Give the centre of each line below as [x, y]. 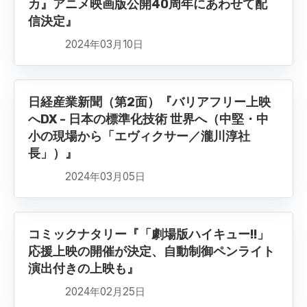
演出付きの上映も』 [84, 269]
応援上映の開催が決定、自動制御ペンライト [151, 252]
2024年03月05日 [105, 177]
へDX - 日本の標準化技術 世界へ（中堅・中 [148, 120]
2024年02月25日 [105, 292]
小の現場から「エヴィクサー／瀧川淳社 [139, 137]
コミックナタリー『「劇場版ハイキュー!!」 [149, 235]
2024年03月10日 [104, 45]
